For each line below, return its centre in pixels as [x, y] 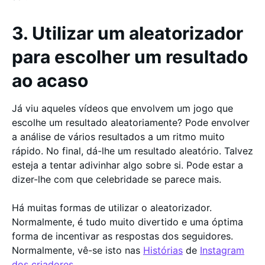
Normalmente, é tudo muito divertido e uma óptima [127, 222]
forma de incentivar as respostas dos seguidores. [122, 236]
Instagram [222, 250]
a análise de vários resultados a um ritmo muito [118, 137]
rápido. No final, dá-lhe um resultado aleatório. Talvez [132, 151]
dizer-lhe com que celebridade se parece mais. [118, 179]
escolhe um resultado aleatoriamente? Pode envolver [131, 122]
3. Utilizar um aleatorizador [127, 33]
